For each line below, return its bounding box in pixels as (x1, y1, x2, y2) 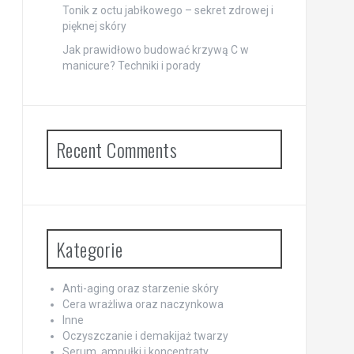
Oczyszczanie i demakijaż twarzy (62, 330, 228, 343)
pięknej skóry (62, 20, 126, 33)
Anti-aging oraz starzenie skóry (62, 282, 219, 296)
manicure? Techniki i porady (62, 59, 201, 73)
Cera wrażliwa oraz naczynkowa (62, 298, 224, 311)
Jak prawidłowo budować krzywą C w (62, 43, 249, 57)
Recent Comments (55, 135, 177, 164)
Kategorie (55, 235, 122, 264)
